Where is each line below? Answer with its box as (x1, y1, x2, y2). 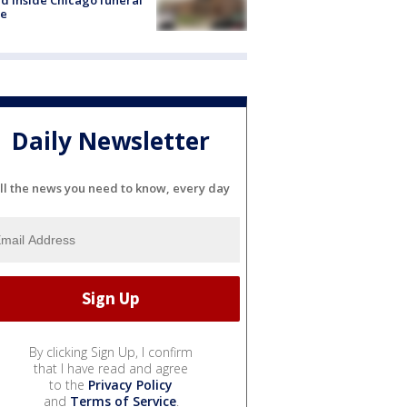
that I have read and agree (34, 359, 188, 377)
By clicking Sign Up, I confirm (29, 342, 193, 361)
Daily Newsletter (12, 124, 210, 158)
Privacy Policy (88, 375, 173, 393)
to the (49, 375, 88, 393)
